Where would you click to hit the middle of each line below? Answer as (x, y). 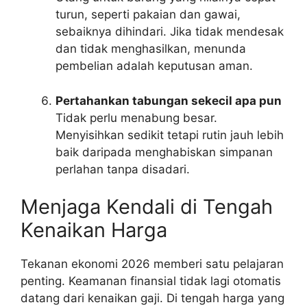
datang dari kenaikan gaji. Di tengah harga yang (152, 298)
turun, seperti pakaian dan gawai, (148, 15)
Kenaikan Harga (94, 230)
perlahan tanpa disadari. (123, 169)
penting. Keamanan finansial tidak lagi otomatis (151, 281)
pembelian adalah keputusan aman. (154, 66)
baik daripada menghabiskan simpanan (164, 152)
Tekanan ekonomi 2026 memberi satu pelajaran (152, 264)
